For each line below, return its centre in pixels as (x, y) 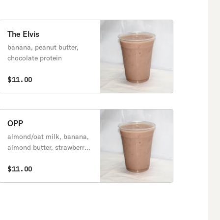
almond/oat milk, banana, (48, 137)
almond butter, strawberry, (48, 147)
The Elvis (23, 34)
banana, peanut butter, (43, 47)
